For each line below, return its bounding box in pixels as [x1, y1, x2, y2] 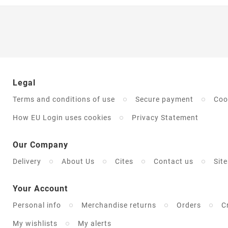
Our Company [12, 140, 68, 150]
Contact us [153, 157, 193, 166]
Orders [176, 201, 201, 210]
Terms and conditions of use [12, 95, 115, 104]
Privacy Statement [131, 113, 198, 122]
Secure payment [135, 95, 193, 104]
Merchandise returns [81, 201, 156, 210]
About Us [61, 157, 95, 166]
